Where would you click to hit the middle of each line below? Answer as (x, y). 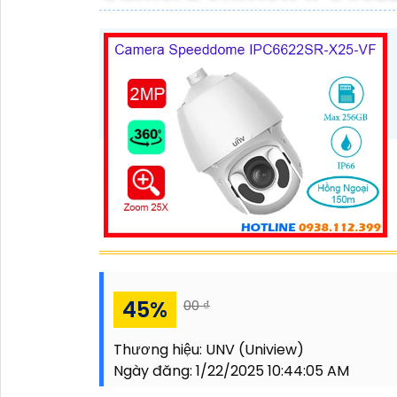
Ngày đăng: (155, 370)
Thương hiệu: (160, 349)
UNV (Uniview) (255, 349)
